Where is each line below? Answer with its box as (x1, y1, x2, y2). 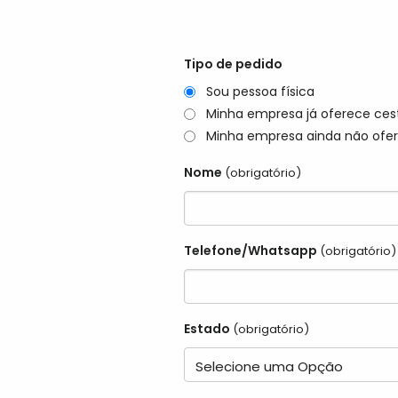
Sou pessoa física (206, 83, 314, 101)
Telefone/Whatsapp (184, 242, 317, 260)
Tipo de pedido (184, 55, 283, 73)
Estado (184, 320, 230, 338)
